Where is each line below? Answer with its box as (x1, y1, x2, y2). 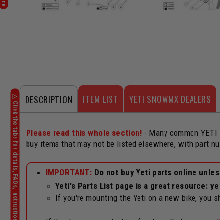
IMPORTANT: (46, 167, 92, 177)
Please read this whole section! (26, 128, 142, 137)
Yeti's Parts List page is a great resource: (55, 181, 210, 191)
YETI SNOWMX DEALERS (129, 92, 212, 105)
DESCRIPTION (25, 93, 73, 106)
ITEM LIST (83, 92, 118, 105)
